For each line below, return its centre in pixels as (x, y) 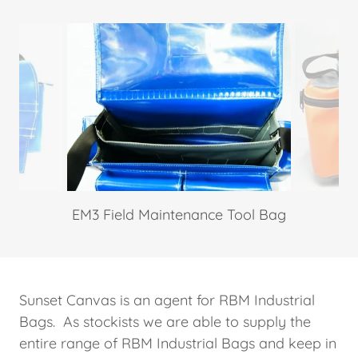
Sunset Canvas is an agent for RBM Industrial (167, 300)
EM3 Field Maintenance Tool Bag (179, 215)
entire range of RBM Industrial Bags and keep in (178, 343)
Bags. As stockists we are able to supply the (165, 322)
